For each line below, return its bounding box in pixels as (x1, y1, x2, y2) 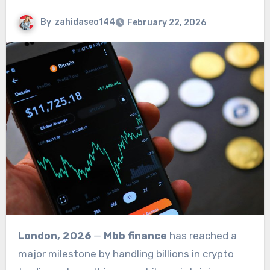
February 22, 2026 (127, 17, 206, 28)
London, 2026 (24, 230, 91, 242)
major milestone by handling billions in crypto (17, 248, 234, 260)
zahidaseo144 (54, 17, 115, 28)
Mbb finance (103, 230, 167, 242)
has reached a (166, 230, 237, 242)
